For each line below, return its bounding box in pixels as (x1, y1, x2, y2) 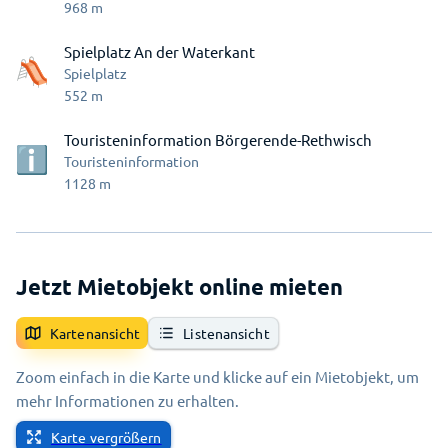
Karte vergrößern (51, 428, 162, 446)
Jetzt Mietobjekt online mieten (16, 273, 343, 300)
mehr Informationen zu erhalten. (16, 391, 239, 410)
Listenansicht (183, 324, 270, 342)
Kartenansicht (50, 324, 141, 342)
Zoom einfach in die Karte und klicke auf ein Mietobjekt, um (16, 367, 419, 386)
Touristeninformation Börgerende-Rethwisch (64, 130, 372, 149)
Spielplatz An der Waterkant (64, 42, 255, 61)
